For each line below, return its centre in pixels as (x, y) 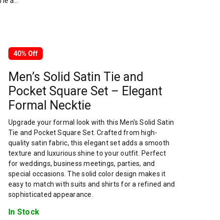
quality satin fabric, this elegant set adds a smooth (89, 143)
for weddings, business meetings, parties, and (82, 164)
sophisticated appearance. (51, 194)
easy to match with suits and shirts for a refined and (92, 184)
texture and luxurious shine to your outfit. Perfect (87, 153)
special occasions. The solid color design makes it (87, 174)
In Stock (24, 212)
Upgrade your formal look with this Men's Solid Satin (91, 122)
